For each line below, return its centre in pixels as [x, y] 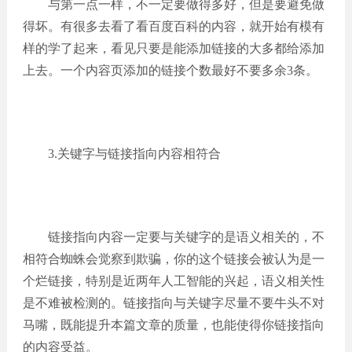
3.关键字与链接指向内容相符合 [121, 154]
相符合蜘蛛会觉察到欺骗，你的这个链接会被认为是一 [173, 259]
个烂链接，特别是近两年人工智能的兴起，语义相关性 [173, 281]
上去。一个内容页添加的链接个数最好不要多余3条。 [170, 70]
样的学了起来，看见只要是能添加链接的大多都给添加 [173, 48]
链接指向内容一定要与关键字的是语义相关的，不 [173, 237]
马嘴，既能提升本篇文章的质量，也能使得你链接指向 [173, 325]
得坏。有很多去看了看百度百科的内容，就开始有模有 [173, 26]
